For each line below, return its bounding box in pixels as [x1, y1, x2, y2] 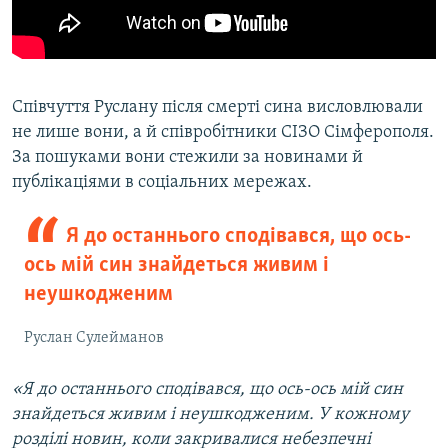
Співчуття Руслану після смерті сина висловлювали [12, 98, 423, 118]
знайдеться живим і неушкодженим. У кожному [12, 405, 409, 425]
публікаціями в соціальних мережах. [12, 173, 312, 193]
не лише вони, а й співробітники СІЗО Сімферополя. [12, 123, 434, 143]
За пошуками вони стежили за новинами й [12, 148, 363, 168]
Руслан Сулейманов [24, 330, 164, 347]
